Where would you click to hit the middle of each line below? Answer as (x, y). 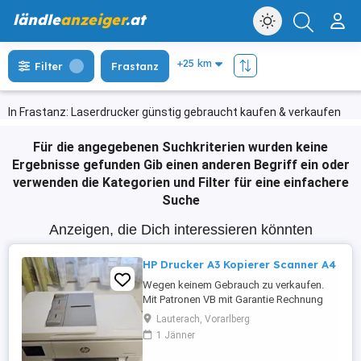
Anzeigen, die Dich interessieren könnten (180, 230)
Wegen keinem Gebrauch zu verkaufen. (233, 285)
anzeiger (93, 20)
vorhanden (167, 314)
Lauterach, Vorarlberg (203, 319)
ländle (37, 20)
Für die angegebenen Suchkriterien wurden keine (180, 147)
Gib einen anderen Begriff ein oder (246, 165)
